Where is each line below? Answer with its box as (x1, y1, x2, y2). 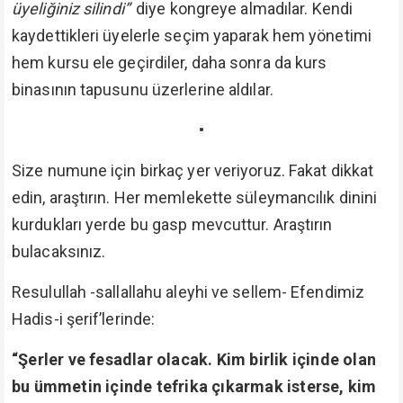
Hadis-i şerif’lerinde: (12, 309, 156, 328)
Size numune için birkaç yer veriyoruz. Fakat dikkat (12, 161, 374, 180)
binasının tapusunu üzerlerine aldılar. (12, 80, 273, 99)
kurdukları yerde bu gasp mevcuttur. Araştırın (12, 215, 333, 234)
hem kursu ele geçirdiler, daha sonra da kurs (12, 53, 327, 72)
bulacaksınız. (12, 242, 106, 261)
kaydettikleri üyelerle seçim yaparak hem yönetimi (12, 26, 372, 45)
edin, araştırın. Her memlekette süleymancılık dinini (12, 188, 378, 207)
